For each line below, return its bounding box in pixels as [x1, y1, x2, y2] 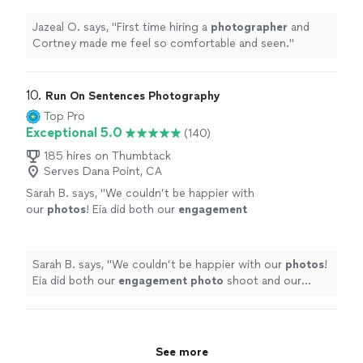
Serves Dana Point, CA [44, 164, 162, 179]
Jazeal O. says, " [32, 20, 117, 35]
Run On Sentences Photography [45, 89, 220, 104]
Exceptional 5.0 [26, 125, 122, 141]
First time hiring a [117, 20, 211, 35]
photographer [211, 20, 288, 35]
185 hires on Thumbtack [44, 149, 171, 164]
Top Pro [44, 109, 85, 124]
